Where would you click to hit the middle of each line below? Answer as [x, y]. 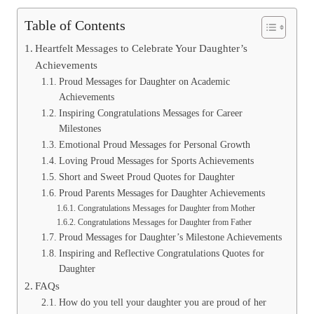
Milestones [80, 128]
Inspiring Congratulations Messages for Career [150, 113]
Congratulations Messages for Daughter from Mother [166, 208]
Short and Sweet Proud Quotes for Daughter [146, 177]
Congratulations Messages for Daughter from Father [164, 222]
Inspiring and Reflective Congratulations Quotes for [161, 253]
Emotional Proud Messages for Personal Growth [154, 144]
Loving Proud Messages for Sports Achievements [156, 161]
